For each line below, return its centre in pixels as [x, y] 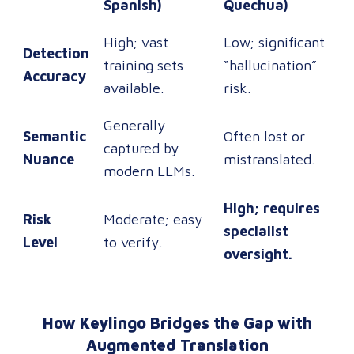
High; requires [272, 208]
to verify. [133, 242]
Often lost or [264, 136]
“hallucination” [270, 65]
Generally [134, 125]
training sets [143, 65]
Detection [56, 53]
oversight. [258, 254]
